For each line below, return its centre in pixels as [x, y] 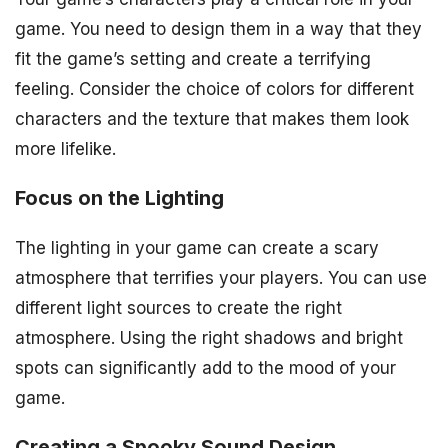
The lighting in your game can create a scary [197, 248]
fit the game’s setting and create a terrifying [193, 59]
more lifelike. [65, 149]
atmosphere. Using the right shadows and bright [209, 338]
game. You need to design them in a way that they [218, 29]
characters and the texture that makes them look [212, 119]
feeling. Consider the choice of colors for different [214, 89]
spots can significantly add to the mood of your [205, 368]
